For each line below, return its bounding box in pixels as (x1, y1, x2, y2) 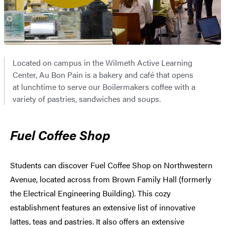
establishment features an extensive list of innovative (10, 201, 195, 213)
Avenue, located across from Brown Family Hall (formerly (10, 173, 211, 185)
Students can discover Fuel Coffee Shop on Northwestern (10, 159, 212, 171)
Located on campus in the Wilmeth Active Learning (13, 57, 192, 69)
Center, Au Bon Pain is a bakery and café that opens (13, 69, 193, 81)
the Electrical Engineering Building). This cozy (10, 187, 171, 199)
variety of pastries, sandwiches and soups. (13, 93, 161, 105)
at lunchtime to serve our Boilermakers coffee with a (13, 81, 195, 93)
